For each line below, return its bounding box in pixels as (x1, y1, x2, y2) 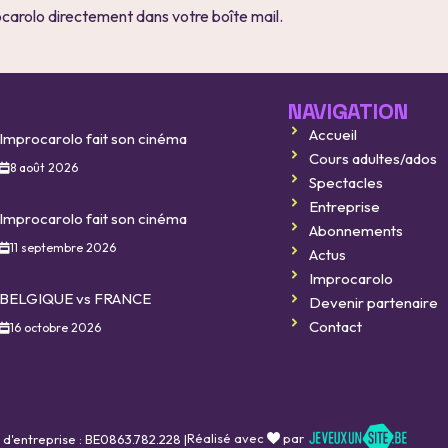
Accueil (309, 124, 358, 144)
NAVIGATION (288, 102, 409, 124)
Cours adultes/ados (309, 148, 438, 168)
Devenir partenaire (309, 292, 439, 312)
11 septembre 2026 (9, 240, 116, 256)
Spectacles (309, 172, 384, 192)
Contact (309, 316, 363, 336)
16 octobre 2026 (9, 320, 101, 336)
